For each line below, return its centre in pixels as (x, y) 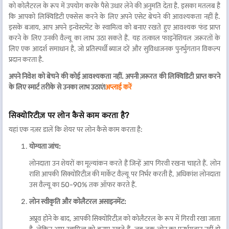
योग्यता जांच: (45, 146)
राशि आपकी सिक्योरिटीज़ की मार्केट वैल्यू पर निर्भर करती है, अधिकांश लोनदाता (125, 174)
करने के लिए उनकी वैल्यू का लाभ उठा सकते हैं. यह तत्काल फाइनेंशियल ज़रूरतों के (114, 38)
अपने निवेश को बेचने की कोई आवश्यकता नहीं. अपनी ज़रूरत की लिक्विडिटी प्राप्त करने (114, 76)
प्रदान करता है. (26, 60)
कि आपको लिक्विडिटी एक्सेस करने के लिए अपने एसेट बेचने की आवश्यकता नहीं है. (114, 17)
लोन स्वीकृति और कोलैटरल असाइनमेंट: (78, 202)
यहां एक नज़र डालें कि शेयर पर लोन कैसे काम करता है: (76, 130)
